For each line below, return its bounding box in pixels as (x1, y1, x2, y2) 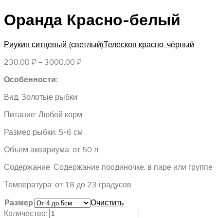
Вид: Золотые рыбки (4, 92, 77, 102)
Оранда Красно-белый (4, 9, 181, 29)
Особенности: (4, 74, 58, 85)
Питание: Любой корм (4, 109, 82, 120)
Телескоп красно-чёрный (104, 39, 194, 50)
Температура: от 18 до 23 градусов (4, 180, 131, 190)
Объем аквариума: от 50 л (4, 145, 98, 155)
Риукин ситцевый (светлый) (4, 39, 104, 50)
